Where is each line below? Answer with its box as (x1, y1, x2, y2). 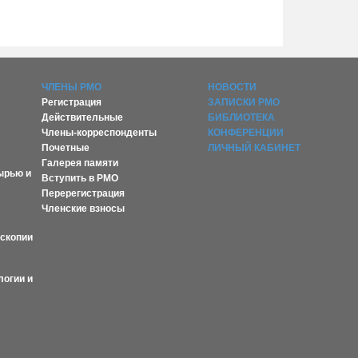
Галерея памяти (41, 157, 118, 169)
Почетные (41, 142, 89, 154)
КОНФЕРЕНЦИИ (208, 127, 284, 139)
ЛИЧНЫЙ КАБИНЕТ (208, 142, 301, 154)
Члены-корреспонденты (41, 127, 157, 139)
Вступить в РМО (41, 173, 118, 185)
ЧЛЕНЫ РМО (41, 82, 101, 93)
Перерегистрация (41, 188, 125, 200)
